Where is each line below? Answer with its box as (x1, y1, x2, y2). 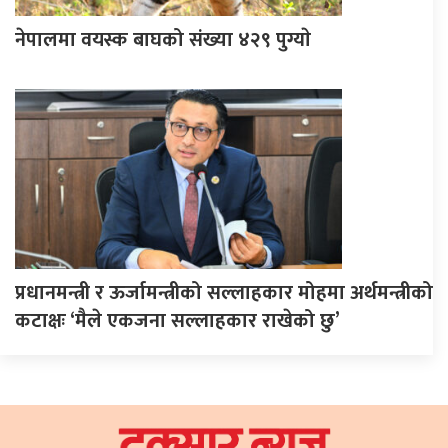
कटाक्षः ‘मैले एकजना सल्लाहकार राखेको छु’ (15, 303, 340, 338)
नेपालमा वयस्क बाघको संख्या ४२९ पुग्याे (15, 22, 311, 57)
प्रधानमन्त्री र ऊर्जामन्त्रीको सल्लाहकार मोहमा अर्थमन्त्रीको (15, 275, 433, 310)
